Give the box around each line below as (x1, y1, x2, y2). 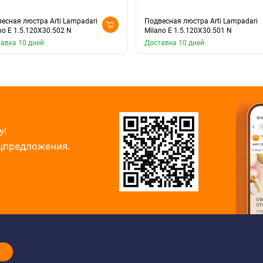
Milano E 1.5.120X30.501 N (144, 26, 232, 35)
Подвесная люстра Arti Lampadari (144, 16, 258, 25)
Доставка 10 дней (144, 38, 204, 47)
